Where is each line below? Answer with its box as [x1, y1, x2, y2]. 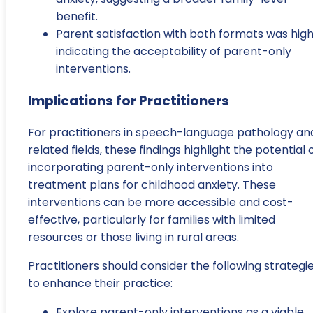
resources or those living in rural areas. [28, 229, 239, 246]
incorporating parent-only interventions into [28, 159, 273, 176]
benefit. [56, 8, 98, 24]
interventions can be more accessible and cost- [28, 194, 293, 211]
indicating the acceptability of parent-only [56, 43, 291, 59]
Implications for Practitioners [28, 91, 229, 110]
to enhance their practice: [28, 275, 173, 292]
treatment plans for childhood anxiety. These [28, 177, 276, 194]
